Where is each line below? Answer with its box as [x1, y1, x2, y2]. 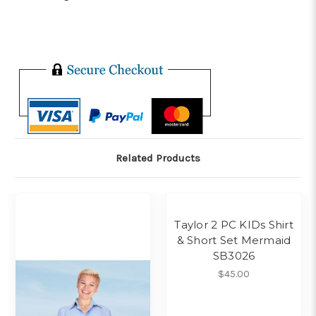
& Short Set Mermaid [176, 233, 291, 247]
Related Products [116, 151, 200, 164]
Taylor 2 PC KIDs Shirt [174, 217, 293, 231]
